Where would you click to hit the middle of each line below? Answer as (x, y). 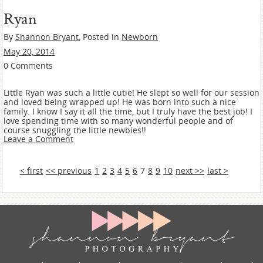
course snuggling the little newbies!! (75, 130)
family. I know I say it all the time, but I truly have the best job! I (128, 111)
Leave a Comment (38, 139)
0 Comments (28, 65)
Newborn (140, 37)
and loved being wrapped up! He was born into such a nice (120, 102)
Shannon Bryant (47, 37)
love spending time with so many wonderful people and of (118, 121)
